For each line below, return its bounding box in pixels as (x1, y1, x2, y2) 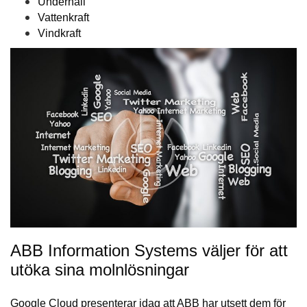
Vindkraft (38, 27, 81, 40)
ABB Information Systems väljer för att (10, 241, 288, 260)
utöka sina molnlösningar (10, 260, 189, 280)
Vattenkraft (38, 12, 89, 24)
